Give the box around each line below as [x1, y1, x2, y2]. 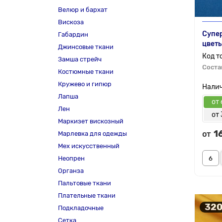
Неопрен [58, 155, 85, 162]
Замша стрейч [58, 55, 102, 63]
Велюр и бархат [58, 6, 108, 13]
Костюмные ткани [58, 68, 113, 75]
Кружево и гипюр [58, 80, 111, 88]
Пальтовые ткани [58, 179, 111, 187]
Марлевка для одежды [58, 130, 127, 137]
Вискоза [58, 18, 84, 26]
